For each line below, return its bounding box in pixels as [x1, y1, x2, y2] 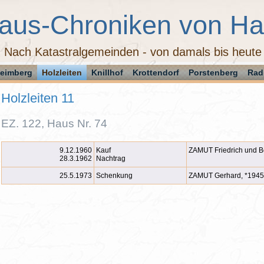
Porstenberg [188, 68, 238, 77]
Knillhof [91, 68, 123, 77]
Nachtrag [96, 154, 126, 163]
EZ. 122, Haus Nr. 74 [1, 117, 107, 130]
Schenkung [96, 171, 133, 180]
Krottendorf [132, 68, 179, 77]
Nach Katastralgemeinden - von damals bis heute [4, 45, 262, 58]
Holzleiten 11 [1, 91, 74, 105]
